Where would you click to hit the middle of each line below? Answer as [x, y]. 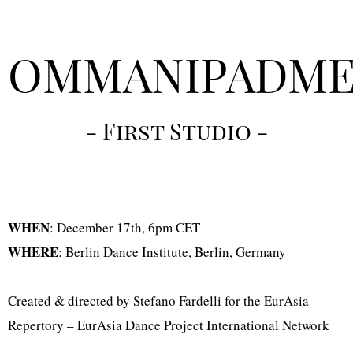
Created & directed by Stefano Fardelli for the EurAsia [158, 300]
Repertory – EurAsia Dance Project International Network [169, 325]
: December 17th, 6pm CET [125, 227]
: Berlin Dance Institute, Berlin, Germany [172, 251]
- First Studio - [176, 130]
